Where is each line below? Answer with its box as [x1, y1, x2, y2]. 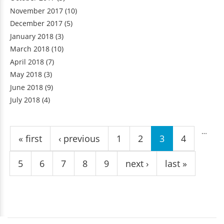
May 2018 [10, 69, 42, 79]
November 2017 [10, 5, 63, 15]
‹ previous [58, 132, 100, 144]
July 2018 [10, 95, 40, 105]
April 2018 [10, 56, 44, 66]
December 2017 [10, 18, 62, 28]
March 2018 [10, 44, 49, 54]
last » [165, 157, 187, 169]
